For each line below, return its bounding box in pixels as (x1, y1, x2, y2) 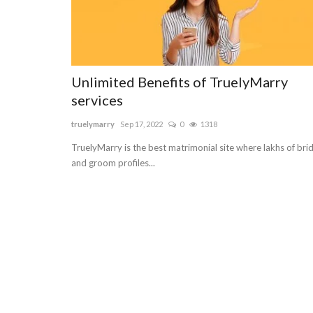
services (71, 92, 123, 109)
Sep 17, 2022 (120, 119, 163, 129)
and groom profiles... (71, 157, 155, 169)
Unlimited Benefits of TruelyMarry (71, 73, 288, 91)
